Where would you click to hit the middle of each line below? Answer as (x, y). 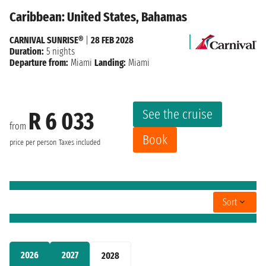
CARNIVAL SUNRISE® (46, 40)
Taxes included (80, 142)
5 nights (59, 52)
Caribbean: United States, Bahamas (98, 17)
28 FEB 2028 (112, 40)
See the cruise (178, 115)
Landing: (110, 63)
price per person (33, 142)
